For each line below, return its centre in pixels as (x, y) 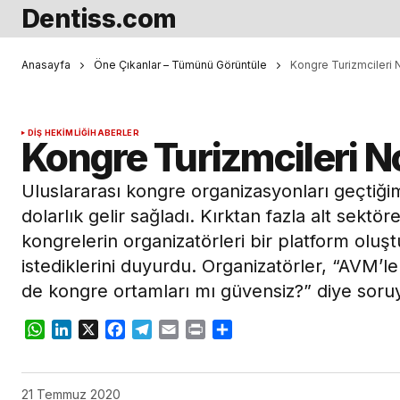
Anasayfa (46, 65)
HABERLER (115, 133)
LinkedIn (100, 330)
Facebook (159, 330)
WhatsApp (80, 330)
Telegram (183, 330)
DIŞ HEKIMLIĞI (59, 133)
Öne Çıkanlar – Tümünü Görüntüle (180, 65)
